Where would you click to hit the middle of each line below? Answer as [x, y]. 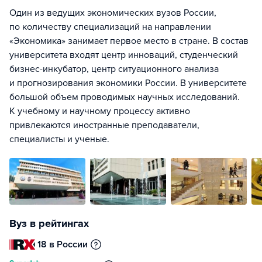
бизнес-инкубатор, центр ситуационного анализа [114, 69]
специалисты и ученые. [59, 139]
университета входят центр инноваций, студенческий [124, 55]
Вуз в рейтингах [49, 223]
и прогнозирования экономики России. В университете [128, 83]
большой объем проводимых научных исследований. [125, 97]
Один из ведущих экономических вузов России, [113, 13]
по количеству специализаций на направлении [110, 27]
